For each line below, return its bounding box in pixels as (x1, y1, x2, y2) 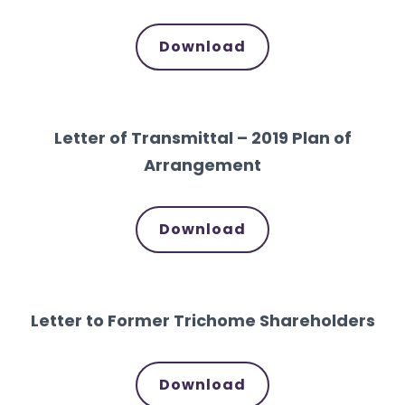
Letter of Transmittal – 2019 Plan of (53, 126, 352, 149)
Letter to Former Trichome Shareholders (30, 308, 375, 332)
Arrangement (144, 153, 261, 176)
